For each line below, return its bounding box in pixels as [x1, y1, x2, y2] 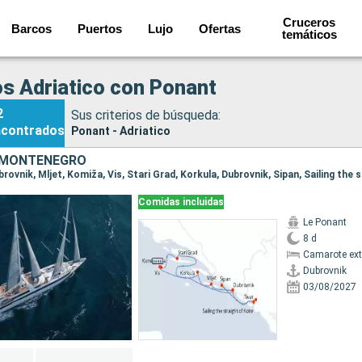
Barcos [11, 21, 53, 36]
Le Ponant [302, 217, 347, 228]
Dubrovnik [302, 265, 347, 276]
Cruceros [283, 15, 336, 29]
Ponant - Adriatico [71, 124, 170, 137]
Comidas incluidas [137, 196, 224, 208]
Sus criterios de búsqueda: [71, 107, 221, 123]
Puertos [78, 21, 123, 36]
